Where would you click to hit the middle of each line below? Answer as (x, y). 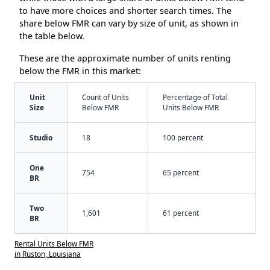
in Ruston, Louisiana (48, 253)
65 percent (181, 172)
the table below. (52, 36)
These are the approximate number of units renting (125, 58)
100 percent (183, 137)
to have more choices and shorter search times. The (125, 10)
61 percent (181, 212)
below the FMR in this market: (80, 71)
